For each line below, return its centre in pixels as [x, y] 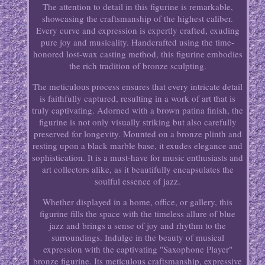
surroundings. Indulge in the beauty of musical [138, 237]
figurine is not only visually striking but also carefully [138, 122]
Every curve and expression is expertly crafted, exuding [138, 30]
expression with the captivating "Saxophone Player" [138, 249]
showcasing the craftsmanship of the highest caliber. [138, 19]
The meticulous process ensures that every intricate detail [138, 87]
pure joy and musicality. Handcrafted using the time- [138, 42]
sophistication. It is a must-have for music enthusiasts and [138, 158]
